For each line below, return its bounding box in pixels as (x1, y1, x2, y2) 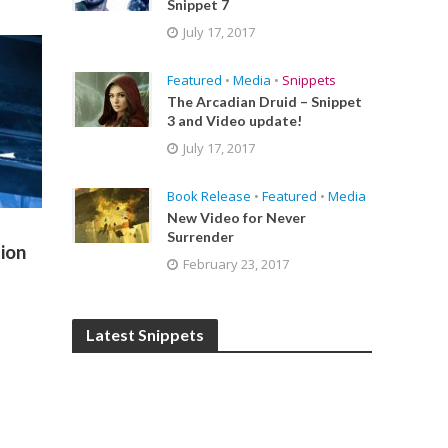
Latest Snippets (86, 325, 205, 344)
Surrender (167, 228, 235, 245)
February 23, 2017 (183, 255, 290, 273)
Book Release (167, 187, 252, 205)
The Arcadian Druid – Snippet (167, 93, 363, 110)
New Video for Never (167, 209, 307, 226)
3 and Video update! (167, 112, 303, 129)
